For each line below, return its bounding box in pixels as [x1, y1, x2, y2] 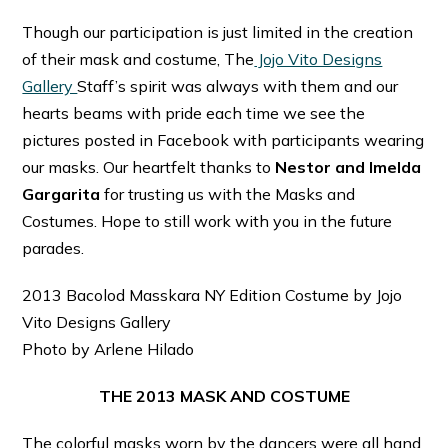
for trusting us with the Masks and [100, 183, 356, 204]
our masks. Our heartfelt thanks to [22, 156, 276, 177]
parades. [22, 237, 85, 258]
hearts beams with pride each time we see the [22, 102, 366, 123]
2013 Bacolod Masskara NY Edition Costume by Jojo [22, 284, 403, 305]
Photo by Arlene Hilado [22, 338, 195, 359]
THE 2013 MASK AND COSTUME [98, 385, 350, 406]
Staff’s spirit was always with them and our [77, 75, 399, 96]
